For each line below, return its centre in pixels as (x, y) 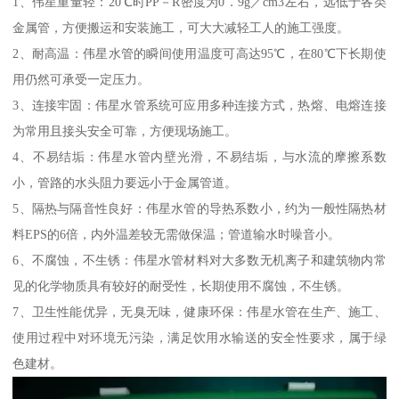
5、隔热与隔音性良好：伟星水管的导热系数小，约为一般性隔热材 (199, 208)
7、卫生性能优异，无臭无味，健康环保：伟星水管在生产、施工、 (199, 311)
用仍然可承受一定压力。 (81, 79)
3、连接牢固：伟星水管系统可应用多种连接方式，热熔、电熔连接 (199, 105)
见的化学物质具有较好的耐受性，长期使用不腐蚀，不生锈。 (181, 285)
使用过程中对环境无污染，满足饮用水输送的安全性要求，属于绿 (199, 337)
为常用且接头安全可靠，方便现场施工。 (125, 130)
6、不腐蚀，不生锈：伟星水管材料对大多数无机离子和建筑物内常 (199, 260)
